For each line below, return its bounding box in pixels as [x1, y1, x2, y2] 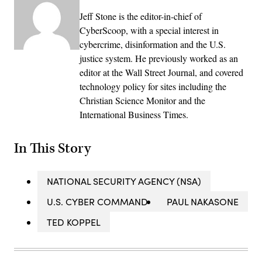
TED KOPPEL [47, 215, 101, 228]
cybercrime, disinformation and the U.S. [80, 37, 226, 50]
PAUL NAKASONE [167, 195, 239, 208]
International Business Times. [80, 108, 188, 120]
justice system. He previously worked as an [80, 51, 238, 64]
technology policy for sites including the [80, 80, 226, 92]
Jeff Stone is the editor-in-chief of [80, 9, 202, 22]
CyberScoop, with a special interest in [80, 23, 219, 36]
